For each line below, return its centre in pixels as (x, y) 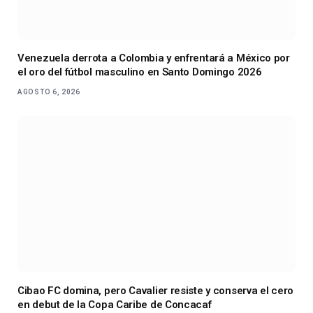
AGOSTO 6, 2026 (49, 92)
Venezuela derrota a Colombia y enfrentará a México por (154, 58)
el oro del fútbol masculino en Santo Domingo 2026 (140, 72)
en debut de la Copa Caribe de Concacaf (115, 304)
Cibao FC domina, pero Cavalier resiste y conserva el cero (155, 290)
